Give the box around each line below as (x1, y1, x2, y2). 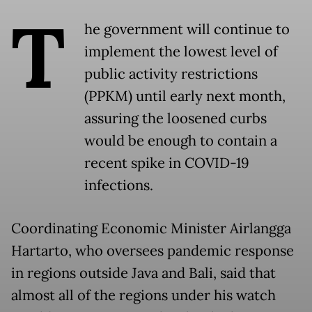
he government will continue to (84, 19, 290, 38)
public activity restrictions (84, 64, 258, 83)
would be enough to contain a (84, 131, 277, 150)
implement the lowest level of (84, 42, 278, 61)
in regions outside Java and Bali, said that (11, 263, 276, 282)
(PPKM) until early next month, (84, 86, 286, 105)
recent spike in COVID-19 (84, 153, 249, 172)
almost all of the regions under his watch (11, 286, 276, 304)
